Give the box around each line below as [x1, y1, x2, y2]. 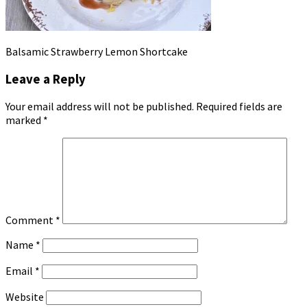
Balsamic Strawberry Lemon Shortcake [5, 44, 188, 58]
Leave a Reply [5, 71, 86, 87]
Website [5, 290, 44, 304]
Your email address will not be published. [5, 99, 194, 114]
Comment [5, 213, 56, 228]
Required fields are [196, 99, 282, 114]
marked [5, 113, 43, 127]
